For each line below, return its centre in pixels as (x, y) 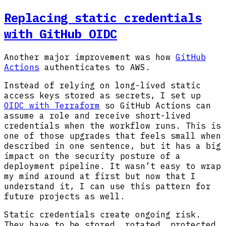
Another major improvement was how (90, 57)
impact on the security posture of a (92, 156)
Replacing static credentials (103, 17)
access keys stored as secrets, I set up (102, 95)
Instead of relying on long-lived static (102, 85)
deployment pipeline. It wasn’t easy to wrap (112, 166)
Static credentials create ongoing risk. (102, 214)
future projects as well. (65, 196)
